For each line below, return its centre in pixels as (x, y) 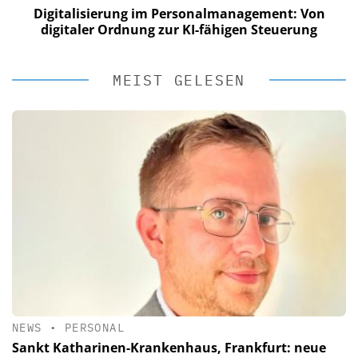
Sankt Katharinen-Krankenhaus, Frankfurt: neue (169, 347)
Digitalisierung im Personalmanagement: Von (179, 13)
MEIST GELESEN (179, 80)
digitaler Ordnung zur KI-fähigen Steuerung (179, 29)
